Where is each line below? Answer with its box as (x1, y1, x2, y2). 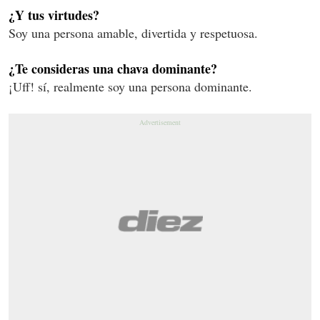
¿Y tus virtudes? (9, 6, 99, 25)
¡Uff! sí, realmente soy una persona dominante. (9, 78, 252, 96)
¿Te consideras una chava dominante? (9, 59, 217, 79)
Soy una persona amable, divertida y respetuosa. (9, 24, 258, 42)
